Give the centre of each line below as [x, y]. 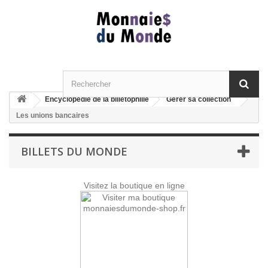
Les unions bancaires [53, 115]
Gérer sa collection [199, 99]
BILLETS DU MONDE [74, 151]
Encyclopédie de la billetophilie [97, 99]
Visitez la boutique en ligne [134, 185]
